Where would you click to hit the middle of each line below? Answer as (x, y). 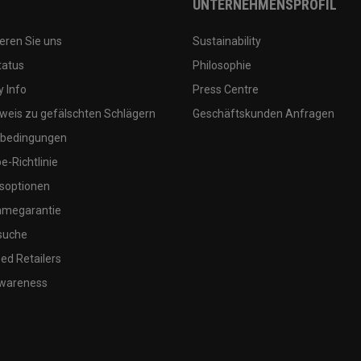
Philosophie (222, 65)
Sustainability (227, 41)
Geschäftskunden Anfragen (263, 113)
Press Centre (226, 89)
